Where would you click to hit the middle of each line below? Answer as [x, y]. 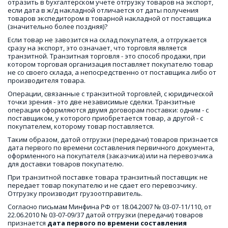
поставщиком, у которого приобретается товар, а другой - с [105, 118]
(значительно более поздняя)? [58, 27]
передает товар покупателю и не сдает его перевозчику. [102, 186]
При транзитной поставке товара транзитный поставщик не [107, 177]
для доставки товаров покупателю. [66, 164]
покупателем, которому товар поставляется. [82, 126]
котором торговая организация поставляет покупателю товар [110, 64]
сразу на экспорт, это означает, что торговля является [97, 48]
